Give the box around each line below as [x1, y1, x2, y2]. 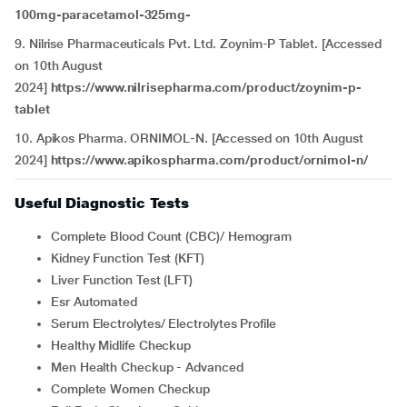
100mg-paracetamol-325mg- [15, 7, 192, 22]
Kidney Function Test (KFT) [58, 251, 204, 265]
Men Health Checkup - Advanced [61, 360, 243, 374]
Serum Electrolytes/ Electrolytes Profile [58, 316, 276, 331]
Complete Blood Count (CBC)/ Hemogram [59, 229, 293, 243]
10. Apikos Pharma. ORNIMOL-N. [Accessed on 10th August [15, 131, 363, 145]
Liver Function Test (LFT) [57, 273, 194, 287]
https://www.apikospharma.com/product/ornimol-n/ [50, 153, 368, 167]
